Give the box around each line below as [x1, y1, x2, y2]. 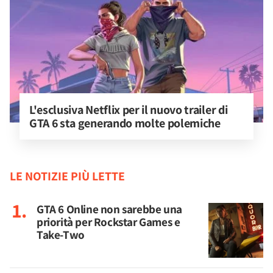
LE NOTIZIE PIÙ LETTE [10, 168, 125, 184]
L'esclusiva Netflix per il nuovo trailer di [29, 102, 230, 118]
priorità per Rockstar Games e [37, 214, 180, 230]
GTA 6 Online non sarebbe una [37, 201, 182, 217]
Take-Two [37, 227, 85, 243]
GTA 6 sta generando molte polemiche [29, 115, 221, 131]
